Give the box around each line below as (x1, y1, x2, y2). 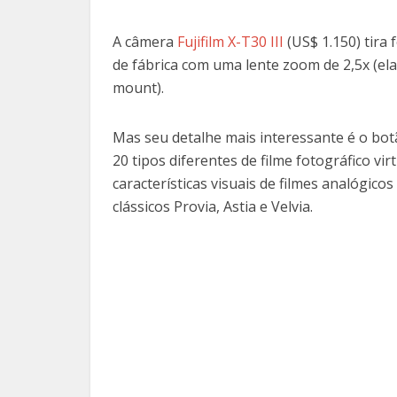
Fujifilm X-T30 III (177, 32, 284, 52)
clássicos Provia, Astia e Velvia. (113, 197, 313, 217)
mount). (113, 78, 164, 98)
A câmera (113, 32, 177, 52)
